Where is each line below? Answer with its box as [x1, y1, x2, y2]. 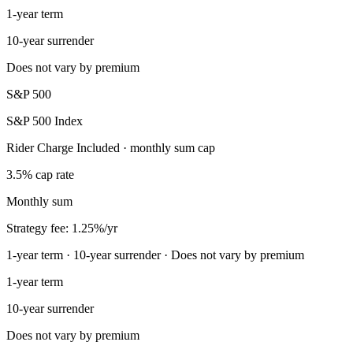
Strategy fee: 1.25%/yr [6, 221, 117, 235]
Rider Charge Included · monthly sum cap [6, 140, 215, 154]
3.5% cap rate [6, 167, 74, 181]
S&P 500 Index [6, 113, 83, 128]
